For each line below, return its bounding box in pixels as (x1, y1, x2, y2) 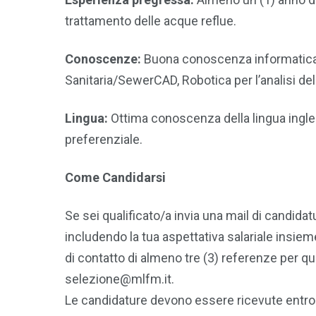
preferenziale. (65, 132, 142, 147)
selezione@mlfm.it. (65, 272, 174, 287)
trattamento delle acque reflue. (65, 13, 236, 29)
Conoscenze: (65, 51, 141, 67)
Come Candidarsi (65, 170, 166, 186)
